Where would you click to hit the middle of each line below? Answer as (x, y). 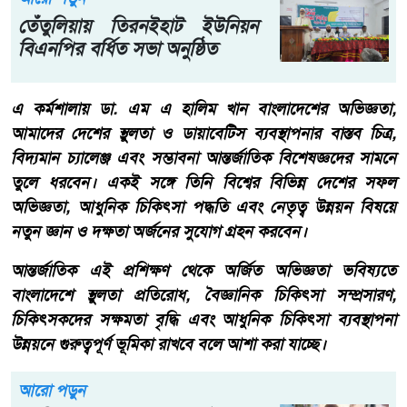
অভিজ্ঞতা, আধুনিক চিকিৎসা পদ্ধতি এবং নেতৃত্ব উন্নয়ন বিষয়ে (203, 208)
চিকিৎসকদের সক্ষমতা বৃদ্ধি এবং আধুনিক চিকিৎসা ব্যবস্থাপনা (203, 320)
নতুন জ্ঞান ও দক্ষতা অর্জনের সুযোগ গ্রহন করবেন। (159, 232)
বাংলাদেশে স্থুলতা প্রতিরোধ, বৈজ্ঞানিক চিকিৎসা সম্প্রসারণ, (203, 296)
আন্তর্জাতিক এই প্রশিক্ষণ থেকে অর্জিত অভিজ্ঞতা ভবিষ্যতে (203, 271)
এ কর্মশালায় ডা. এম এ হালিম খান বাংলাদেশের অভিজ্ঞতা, (203, 109)
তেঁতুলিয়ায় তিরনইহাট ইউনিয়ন (138, 25)
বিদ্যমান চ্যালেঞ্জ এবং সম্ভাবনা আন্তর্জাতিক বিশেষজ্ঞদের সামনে (203, 159)
